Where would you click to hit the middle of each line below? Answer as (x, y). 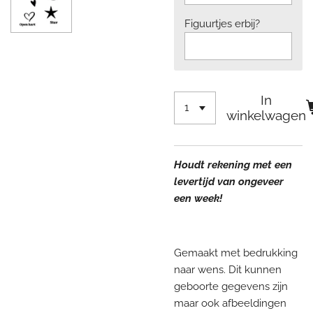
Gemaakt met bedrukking (236, 253)
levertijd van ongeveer (229, 181)
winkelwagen (267, 116)
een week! (198, 198)
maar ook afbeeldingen (230, 303)
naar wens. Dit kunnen (228, 269)
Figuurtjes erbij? (222, 24)
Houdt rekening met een (233, 165)
